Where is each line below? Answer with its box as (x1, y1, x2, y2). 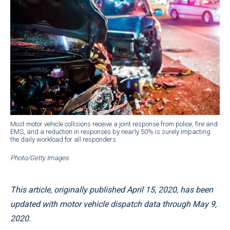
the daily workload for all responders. (10, 135, 118, 143)
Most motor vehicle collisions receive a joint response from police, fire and (10, 120, 218, 128)
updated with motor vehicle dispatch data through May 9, (10, 199, 217, 209)
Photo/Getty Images (10, 154, 69, 162)
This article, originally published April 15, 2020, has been (10, 184, 213, 195)
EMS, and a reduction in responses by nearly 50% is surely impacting (10, 127, 210, 136)
